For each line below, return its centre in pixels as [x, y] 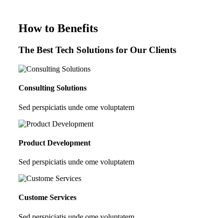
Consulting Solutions [53, 88]
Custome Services [47, 198]
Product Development [54, 143]
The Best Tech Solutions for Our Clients [97, 50]
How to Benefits [58, 28]
